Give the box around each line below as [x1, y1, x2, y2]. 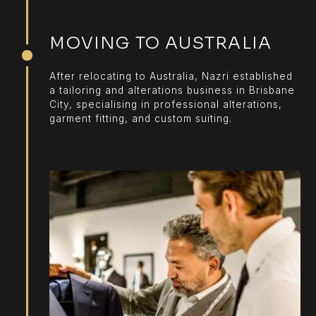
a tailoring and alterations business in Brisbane [49, 84, 296, 96]
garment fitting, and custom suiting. [49, 112, 233, 124]
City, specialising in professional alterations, [49, 98, 283, 110]
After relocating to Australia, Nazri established [49, 70, 293, 82]
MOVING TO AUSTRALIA [49, 32, 272, 54]
